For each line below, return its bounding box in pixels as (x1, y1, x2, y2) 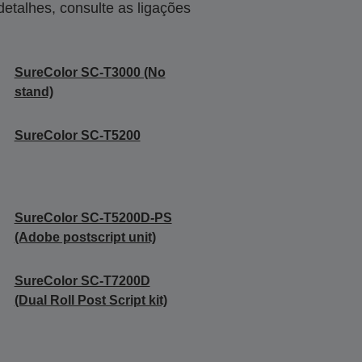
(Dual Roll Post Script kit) (14, 293, 167, 307)
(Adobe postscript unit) (14, 230, 156, 244)
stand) (14, 85, 53, 99)
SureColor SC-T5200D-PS (14, 211, 172, 225)
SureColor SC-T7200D (14, 274, 150, 288)
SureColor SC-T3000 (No (14, 65, 166, 79)
